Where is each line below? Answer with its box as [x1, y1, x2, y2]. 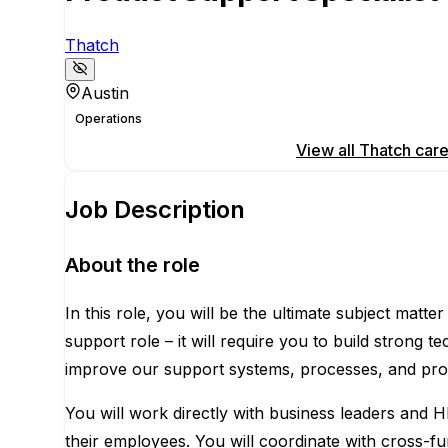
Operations [75, 111, 142, 127]
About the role [65, 253, 200, 277]
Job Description [65, 195, 245, 225]
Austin [81, 83, 129, 104]
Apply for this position [81, 140, 246, 161]
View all [296, 140, 359, 161]
